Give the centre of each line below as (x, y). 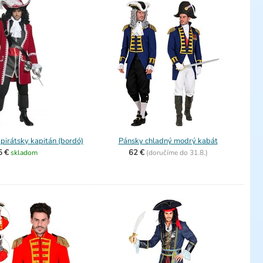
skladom (24, 153)
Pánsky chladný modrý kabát (168, 141)
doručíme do (169, 153)
